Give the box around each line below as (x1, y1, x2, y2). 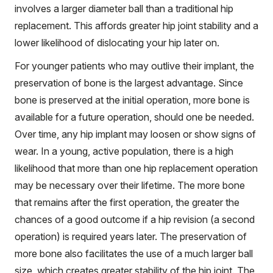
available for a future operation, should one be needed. (15, 110, 254, 123)
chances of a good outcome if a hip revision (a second (15, 213, 255, 225)
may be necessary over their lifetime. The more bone (15, 179, 245, 191)
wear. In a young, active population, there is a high (15, 144, 233, 157)
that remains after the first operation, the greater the (15, 196, 239, 208)
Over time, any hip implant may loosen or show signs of (15, 127, 256, 140)
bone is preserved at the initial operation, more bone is (15, 93, 250, 106)
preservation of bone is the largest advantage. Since (15, 76, 243, 89)
